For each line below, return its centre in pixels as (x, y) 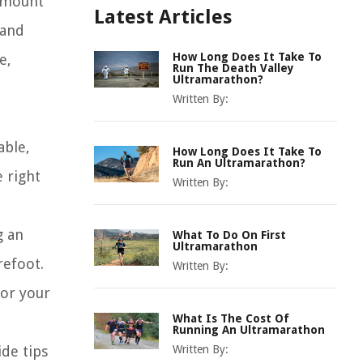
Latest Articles (163, 17)
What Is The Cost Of (231, 318)
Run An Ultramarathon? (239, 163)
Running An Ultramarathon (249, 330)
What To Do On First (229, 235)
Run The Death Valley (233, 68)
